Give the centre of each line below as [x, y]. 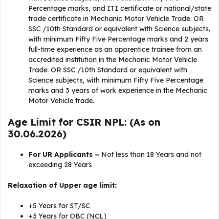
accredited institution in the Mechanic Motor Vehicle [113, 59]
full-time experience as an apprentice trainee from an [115, 49]
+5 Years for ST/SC [61, 206]
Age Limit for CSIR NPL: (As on [84, 122]
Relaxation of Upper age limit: [62, 185]
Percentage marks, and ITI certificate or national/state [120, 8]
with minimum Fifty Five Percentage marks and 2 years [118, 39]
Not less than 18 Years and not [151, 154]
